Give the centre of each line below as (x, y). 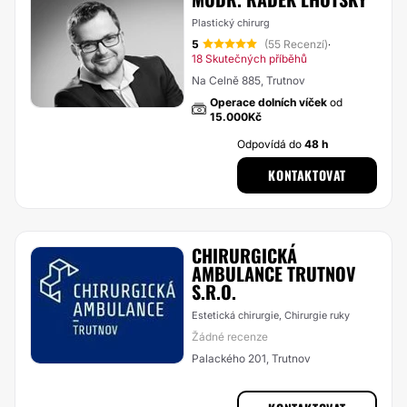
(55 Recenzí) (296, 44)
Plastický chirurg (231, 23)
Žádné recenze (230, 337)
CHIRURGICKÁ (244, 255)
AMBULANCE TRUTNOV (274, 273)
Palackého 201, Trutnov (251, 358)
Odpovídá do (271, 144)
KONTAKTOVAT (307, 175)
